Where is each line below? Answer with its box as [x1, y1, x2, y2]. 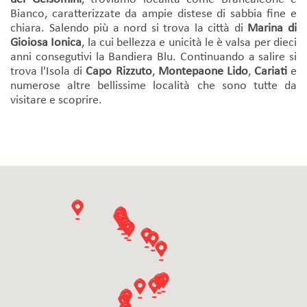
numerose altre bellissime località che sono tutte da [10, 79, 297, 93]
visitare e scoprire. [10, 93, 102, 107]
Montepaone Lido [158, 64, 248, 78]
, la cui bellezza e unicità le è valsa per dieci [82, 36, 297, 49]
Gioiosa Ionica [10, 36, 82, 49]
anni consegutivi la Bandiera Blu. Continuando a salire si [10, 50, 297, 64]
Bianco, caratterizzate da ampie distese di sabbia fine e [10, 7, 297, 21]
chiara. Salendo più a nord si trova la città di [10, 21, 248, 35]
